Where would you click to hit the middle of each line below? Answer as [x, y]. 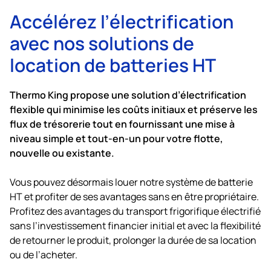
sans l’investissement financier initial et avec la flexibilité [135, 225]
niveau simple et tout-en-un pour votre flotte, [116, 138]
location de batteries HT [113, 64]
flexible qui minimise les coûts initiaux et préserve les [134, 109]
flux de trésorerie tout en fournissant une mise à [122, 123]
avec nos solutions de [102, 42]
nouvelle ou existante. [62, 152]
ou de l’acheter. [44, 254]
